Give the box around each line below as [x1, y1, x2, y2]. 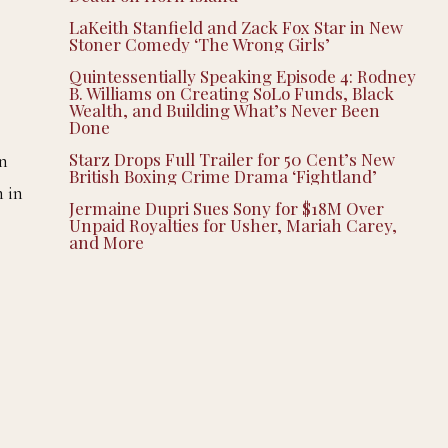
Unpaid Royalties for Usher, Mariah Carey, [68, 213, 397, 236]
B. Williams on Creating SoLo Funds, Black [68, 81, 394, 104]
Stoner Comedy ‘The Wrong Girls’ [68, 32, 330, 55]
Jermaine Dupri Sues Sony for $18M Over [68, 196, 384, 219]
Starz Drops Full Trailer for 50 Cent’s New [68, 147, 395, 170]
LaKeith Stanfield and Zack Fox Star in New [68, 15, 403, 38]
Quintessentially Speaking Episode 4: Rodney [68, 64, 416, 87]
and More [68, 230, 144, 253]
